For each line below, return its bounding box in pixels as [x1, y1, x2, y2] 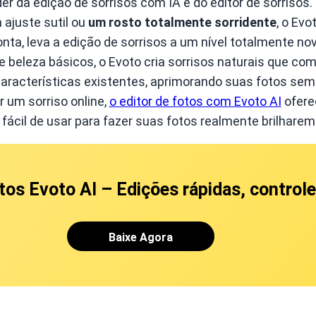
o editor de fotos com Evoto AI [109, 94, 281, 109]
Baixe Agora [109, 231, 174, 245]
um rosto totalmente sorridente [87, 15, 276, 30]
